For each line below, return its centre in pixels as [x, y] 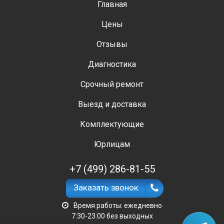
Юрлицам [112, 144]
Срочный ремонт [112, 84]
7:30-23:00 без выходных [112, 216]
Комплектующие [112, 124]
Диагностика [112, 64]
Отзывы [112, 44]
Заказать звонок [106, 188]
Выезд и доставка [112, 104]
